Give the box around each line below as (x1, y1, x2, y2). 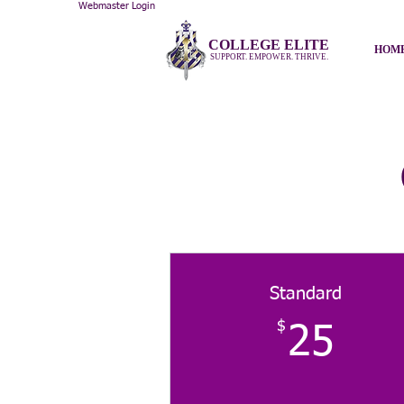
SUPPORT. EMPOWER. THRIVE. (209, 52, 328, 62)
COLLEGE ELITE (208, 37, 329, 53)
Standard (269, 285, 342, 304)
